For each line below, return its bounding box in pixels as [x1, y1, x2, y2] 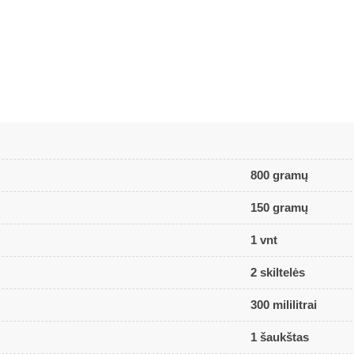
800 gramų [250, 168, 309, 183]
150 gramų [250, 201, 309, 215]
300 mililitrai [250, 298, 318, 312]
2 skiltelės [250, 265, 306, 280]
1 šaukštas [250, 330, 310, 345]
